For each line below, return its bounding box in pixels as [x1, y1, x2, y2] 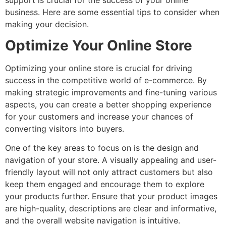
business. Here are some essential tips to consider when [5, 7, 219, 17]
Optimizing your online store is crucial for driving [5, 63, 192, 73]
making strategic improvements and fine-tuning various [5, 87, 217, 97]
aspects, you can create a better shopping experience [5, 99, 211, 109]
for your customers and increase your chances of [5, 111, 193, 122]
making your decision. [5, 19, 89, 29]
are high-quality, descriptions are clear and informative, [5, 203, 216, 214]
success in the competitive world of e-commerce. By [5, 75, 207, 85]
